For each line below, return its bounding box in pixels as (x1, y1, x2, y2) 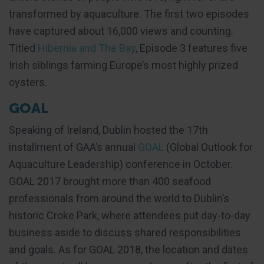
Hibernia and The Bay (38, 41, 136, 54)
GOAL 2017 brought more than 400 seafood (9, 174, 211, 187)
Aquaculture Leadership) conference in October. (9, 157, 233, 170)
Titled (9, 41, 38, 54)
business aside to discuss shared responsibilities (9, 226, 241, 239)
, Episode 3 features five (136, 41, 247, 54)
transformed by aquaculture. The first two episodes (9, 7, 249, 20)
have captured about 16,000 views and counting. (9, 24, 233, 37)
